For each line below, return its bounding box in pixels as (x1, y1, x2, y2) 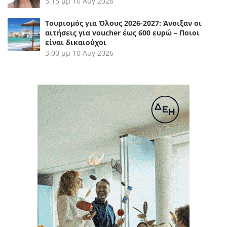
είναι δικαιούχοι (45, 37, 106, 48)
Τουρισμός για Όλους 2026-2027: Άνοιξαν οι (45, 18, 202, 28)
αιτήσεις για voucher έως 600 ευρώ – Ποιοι (45, 28, 200, 38)
